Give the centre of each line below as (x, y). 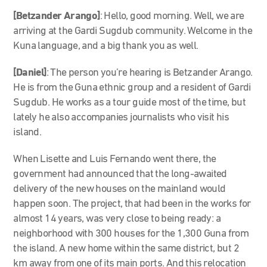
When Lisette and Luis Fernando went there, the (115, 159)
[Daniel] (30, 73)
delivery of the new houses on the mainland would (119, 189)
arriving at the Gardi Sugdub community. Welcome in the (133, 31)
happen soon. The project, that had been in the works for (132, 204)
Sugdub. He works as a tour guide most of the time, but (130, 103)
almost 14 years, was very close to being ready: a (117, 219)
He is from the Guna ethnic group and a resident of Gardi (132, 88)
